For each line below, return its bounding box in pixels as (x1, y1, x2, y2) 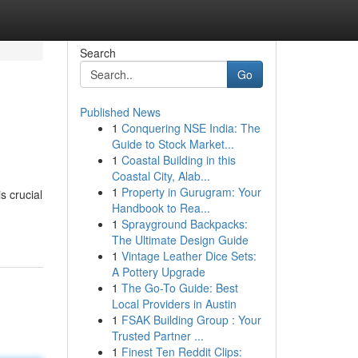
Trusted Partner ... (111, 328, 204, 344)
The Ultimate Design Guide (111, 232, 249, 248)
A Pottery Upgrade (111, 264, 205, 280)
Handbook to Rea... (111, 200, 210, 216)
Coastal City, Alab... (111, 168, 210, 184)
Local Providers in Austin (111, 296, 237, 312)
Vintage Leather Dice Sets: (121, 248, 257, 264)
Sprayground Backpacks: (121, 216, 248, 232)
